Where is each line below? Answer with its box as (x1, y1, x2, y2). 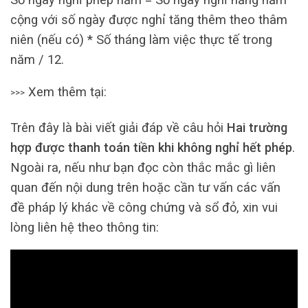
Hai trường (227, 120, 287, 135)
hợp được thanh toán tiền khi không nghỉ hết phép (10, 140, 292, 155)
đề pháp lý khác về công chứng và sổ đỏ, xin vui (10, 199, 278, 214)
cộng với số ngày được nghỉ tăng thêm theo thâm (10, 12, 287, 27)
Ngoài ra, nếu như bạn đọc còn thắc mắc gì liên (10, 159, 276, 175)
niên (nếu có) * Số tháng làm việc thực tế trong (10, 32, 272, 47)
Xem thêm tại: (25, 85, 107, 100)
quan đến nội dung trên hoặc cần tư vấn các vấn (10, 179, 280, 195)
